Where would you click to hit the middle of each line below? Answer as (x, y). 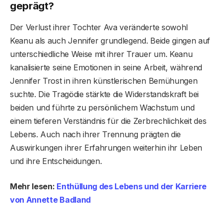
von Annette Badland (50, 200)
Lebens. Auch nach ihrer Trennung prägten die (95, 135)
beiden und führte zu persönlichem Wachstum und (102, 108)
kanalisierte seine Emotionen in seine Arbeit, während (106, 68)
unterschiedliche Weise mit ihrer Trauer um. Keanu (101, 54)
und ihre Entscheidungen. (56, 161)
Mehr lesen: (33, 187)
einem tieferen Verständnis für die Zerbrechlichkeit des (108, 121)
